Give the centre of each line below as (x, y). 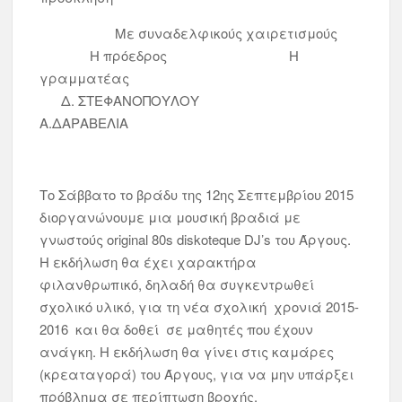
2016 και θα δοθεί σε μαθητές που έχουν (177, 329)
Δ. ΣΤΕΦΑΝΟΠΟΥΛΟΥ (172, 100)
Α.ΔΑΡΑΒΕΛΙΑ (84, 122)
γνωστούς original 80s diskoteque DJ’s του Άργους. (196, 239)
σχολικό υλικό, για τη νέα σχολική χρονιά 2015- (200, 306)
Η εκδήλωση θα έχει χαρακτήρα (149, 262)
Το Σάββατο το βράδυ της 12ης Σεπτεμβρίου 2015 (197, 194)
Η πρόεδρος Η (170, 55)
